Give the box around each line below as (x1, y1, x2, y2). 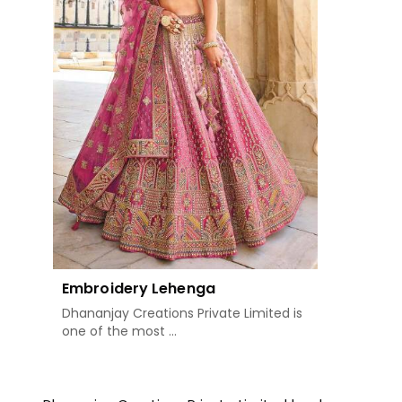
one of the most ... (62, 322, 177, 341)
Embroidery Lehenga (62, 278, 215, 300)
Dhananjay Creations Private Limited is (62, 304, 302, 323)
